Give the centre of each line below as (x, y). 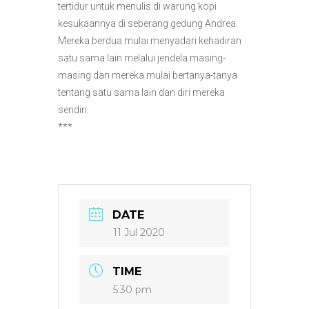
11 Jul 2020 (139, 232)
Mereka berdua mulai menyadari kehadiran (150, 40)
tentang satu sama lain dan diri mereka (141, 92)
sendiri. (73, 109)
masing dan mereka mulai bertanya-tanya (148, 75)
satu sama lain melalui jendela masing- (142, 58)
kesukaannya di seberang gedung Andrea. (148, 23)
